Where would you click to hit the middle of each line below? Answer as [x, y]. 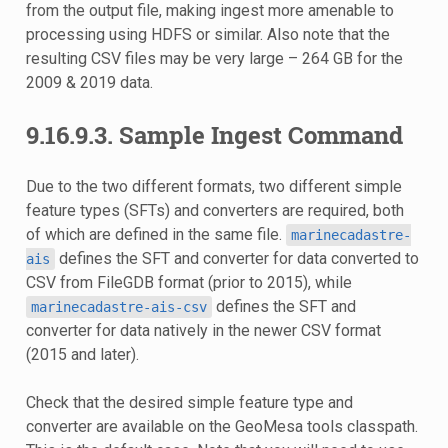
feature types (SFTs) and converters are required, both [214, 210]
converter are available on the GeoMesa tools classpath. [221, 426]
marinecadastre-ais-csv [118, 306]
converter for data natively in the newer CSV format [203, 330]
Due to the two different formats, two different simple [213, 186]
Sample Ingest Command [260, 134]
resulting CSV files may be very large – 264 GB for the [214, 58]
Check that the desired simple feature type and [189, 402]
